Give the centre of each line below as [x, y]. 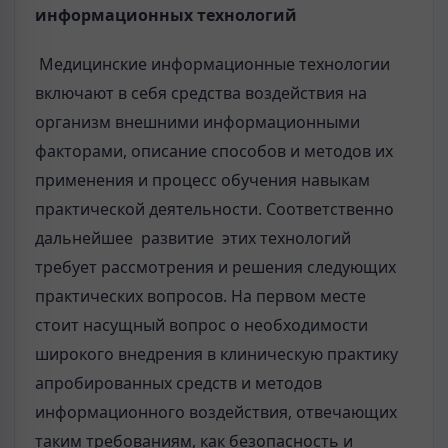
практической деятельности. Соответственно [214, 208]
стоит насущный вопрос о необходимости [201, 324]
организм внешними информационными [197, 121]
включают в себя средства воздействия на [201, 92]
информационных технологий [166, 15]
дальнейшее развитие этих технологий [193, 237]
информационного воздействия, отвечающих [216, 411]
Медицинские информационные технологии [214, 63]
